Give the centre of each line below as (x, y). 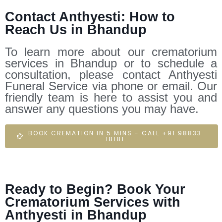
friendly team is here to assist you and (111, 97)
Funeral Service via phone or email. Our (111, 86)
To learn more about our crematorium (111, 52)
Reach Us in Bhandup (76, 29)
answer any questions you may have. (102, 109)
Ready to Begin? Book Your (95, 189)
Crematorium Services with (93, 202)
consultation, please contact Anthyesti (111, 74)
